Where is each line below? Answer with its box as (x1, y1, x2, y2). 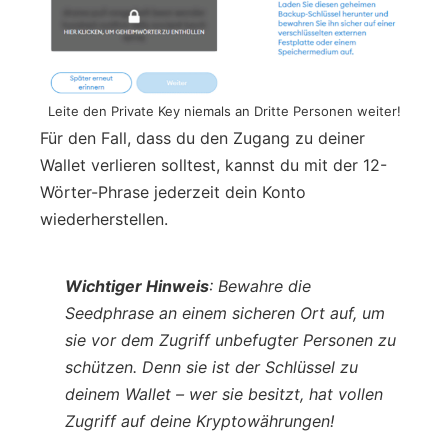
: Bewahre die (209, 275, 311, 296)
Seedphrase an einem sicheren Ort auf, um (65, 302, 385, 323)
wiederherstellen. (40, 208, 168, 229)
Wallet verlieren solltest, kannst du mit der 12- (40, 154, 387, 175)
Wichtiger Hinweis (65, 275, 209, 296)
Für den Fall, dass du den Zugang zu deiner (40, 127, 365, 148)
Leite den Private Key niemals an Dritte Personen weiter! (47, 102, 401, 119)
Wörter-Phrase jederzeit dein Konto (40, 181, 306, 202)
